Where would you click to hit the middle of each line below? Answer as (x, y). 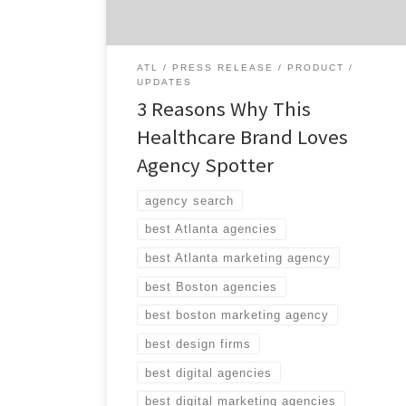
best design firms (198, 343)
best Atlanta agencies (212, 229)
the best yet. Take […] (193, 30)
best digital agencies (209, 372)
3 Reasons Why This (224, 109)
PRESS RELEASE (223, 68)
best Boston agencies (212, 286)
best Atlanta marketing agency (238, 258)
